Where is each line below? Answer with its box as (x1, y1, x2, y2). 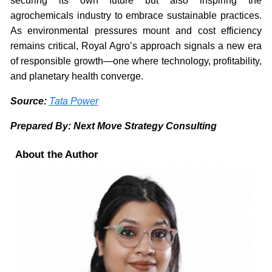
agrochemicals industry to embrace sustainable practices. (10, 10, 262, 21)
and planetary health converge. (10, 70, 143, 81)
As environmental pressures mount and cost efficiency (10, 25, 262, 36)
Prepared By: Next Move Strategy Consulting (10, 120, 217, 131)
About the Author (15, 148, 98, 160)
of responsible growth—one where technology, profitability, (10, 55, 262, 66)
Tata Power (49, 95, 98, 106)
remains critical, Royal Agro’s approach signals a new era (10, 40, 262, 51)
